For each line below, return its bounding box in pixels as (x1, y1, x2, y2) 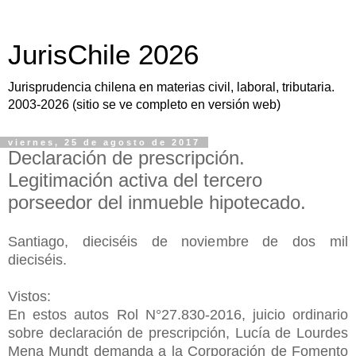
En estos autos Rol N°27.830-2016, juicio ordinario (8, 306, 348, 323)
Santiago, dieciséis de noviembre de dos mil (8, 233, 348, 250)
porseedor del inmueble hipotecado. (8, 192, 306, 213)
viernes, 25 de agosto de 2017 (8, 137, 200, 147)
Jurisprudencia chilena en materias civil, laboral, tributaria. (8, 80, 335, 94)
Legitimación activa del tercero (8, 169, 262, 191)
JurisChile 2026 (8, 40, 199, 70)
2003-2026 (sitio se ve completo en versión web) (8, 98, 281, 111)
